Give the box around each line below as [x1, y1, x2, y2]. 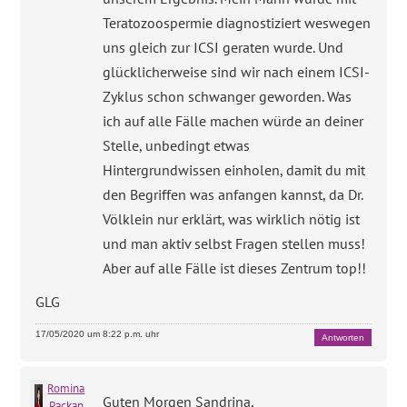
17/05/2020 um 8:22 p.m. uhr [35, 328, 160, 339]
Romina [47, 381, 85, 396]
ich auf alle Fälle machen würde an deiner [103, 111, 364, 130]
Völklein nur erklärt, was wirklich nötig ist [103, 209, 361, 228]
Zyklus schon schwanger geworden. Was [103, 86, 352, 105]
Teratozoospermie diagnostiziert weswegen [103, 13, 372, 32]
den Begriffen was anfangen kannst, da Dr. [103, 184, 363, 203]
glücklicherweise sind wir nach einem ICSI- [103, 62, 371, 81]
